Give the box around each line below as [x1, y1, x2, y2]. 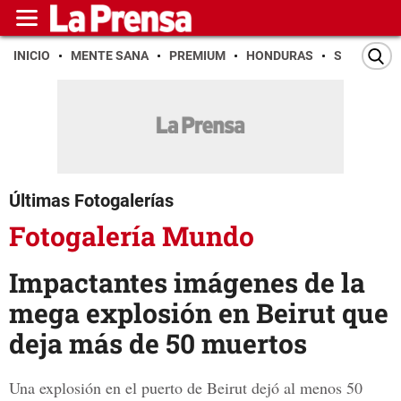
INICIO [13, 48, 50, 63]
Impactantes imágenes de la [9, 265, 365, 301]
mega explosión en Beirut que [9, 295, 388, 331]
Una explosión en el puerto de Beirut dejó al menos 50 [9, 377, 363, 399]
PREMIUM [169, 48, 226, 63]
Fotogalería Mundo [9, 218, 254, 253]
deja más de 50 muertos [9, 326, 307, 362]
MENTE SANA [71, 48, 149, 63]
